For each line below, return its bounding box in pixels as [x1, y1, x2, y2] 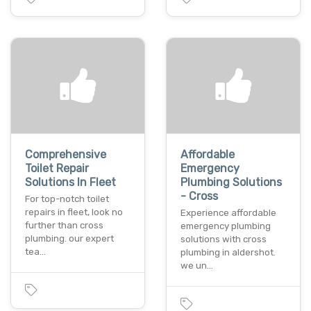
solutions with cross [180, 234, 267, 245]
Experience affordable [180, 208, 276, 219]
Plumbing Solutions [180, 176, 282, 190]
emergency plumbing [180, 221, 271, 232]
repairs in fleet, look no [25, 207, 123, 218]
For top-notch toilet [25, 194, 109, 205]
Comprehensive [25, 148, 106, 162]
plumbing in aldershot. [180, 247, 276, 258]
